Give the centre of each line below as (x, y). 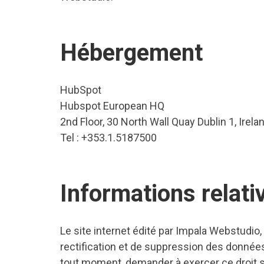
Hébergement (131, 53)
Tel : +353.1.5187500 (108, 138)
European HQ (134, 106)
